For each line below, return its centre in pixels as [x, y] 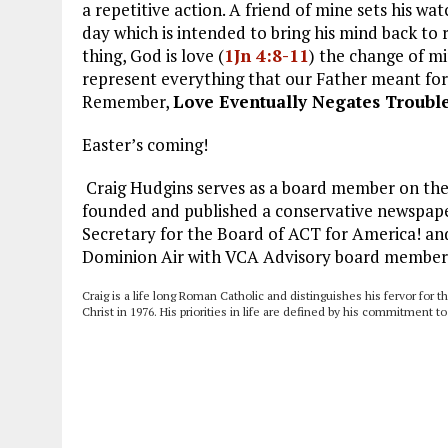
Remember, [127, 102]
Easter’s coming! [145, 145]
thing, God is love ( [153, 56]
